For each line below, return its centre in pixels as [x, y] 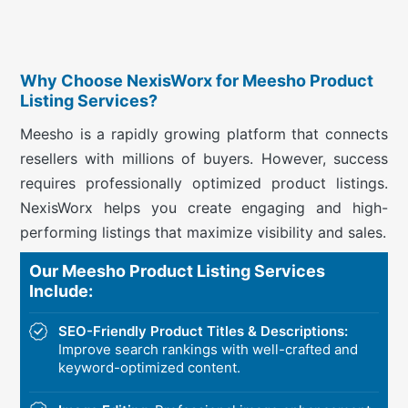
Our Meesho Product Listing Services [177, 271]
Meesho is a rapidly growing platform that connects [204, 134]
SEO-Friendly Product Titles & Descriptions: [203, 331]
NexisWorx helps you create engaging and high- [204, 208]
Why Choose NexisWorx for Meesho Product [197, 81]
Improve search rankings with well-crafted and [208, 350]
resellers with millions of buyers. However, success [204, 159]
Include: [61, 291]
